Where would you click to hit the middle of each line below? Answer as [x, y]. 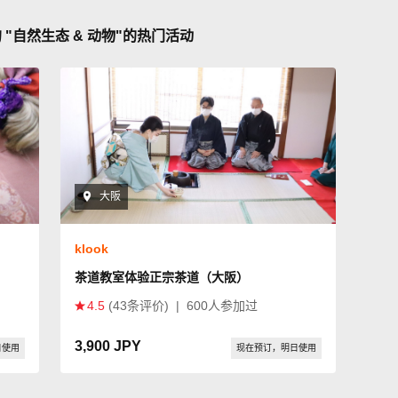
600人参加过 [222, 305]
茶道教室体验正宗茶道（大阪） [162, 277]
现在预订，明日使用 [276, 347]
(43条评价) [139, 305]
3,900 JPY [108, 346]
